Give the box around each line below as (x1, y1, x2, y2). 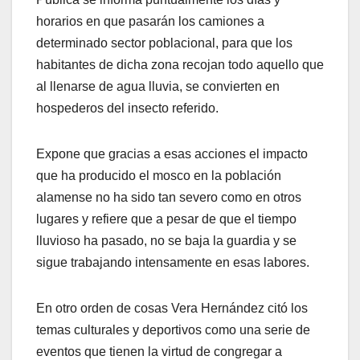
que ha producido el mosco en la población (36, 169, 281, 183)
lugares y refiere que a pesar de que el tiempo (36, 212, 297, 227)
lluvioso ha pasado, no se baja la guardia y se (36, 234, 297, 248)
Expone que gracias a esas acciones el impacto (36, 147, 308, 162)
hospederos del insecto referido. (36, 101, 219, 116)
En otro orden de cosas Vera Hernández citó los (36, 301, 308, 316)
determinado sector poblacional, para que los (36, 36, 292, 51)
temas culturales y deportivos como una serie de (36, 323, 310, 337)
